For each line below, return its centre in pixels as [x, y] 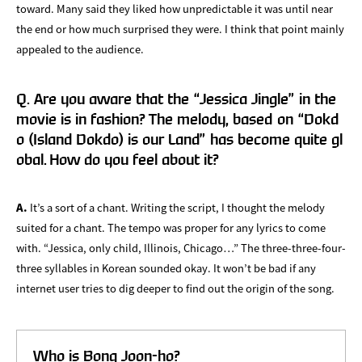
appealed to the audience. [80, 48]
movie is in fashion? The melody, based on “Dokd [177, 119]
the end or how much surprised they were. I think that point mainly [180, 28]
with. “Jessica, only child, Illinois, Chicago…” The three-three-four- [181, 247]
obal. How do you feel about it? [118, 159]
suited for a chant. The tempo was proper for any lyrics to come [171, 227]
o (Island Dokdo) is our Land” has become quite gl [179, 139]
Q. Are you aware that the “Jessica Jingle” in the [176, 99]
